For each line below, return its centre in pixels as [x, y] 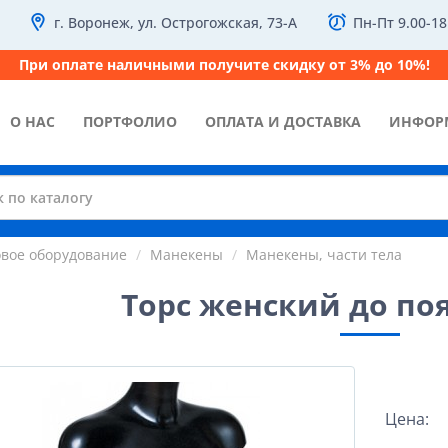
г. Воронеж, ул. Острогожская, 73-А [175, 22]
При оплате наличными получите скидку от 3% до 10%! [224, 64]
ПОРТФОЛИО [130, 121]
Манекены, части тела [323, 254]
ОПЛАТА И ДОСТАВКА [283, 121]
